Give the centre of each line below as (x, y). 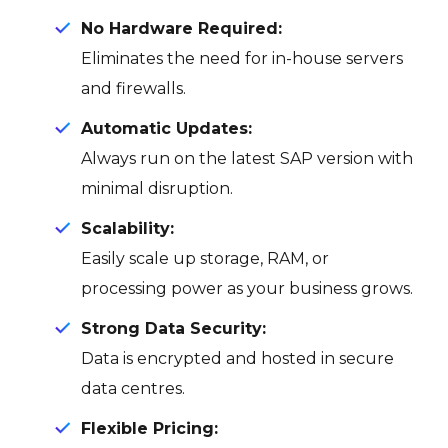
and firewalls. (133, 88)
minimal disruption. (157, 188)
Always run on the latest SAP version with (247, 158)
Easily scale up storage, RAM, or (205, 258)
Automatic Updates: (169, 128)
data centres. (133, 388)
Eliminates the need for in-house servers (242, 58)
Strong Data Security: (176, 328)
